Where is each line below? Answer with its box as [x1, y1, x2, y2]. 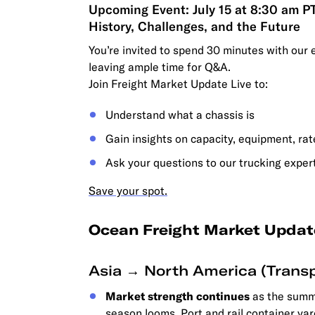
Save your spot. [89, 184, 167, 198]
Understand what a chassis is [105, 108, 255, 122]
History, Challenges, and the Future [89, 18, 300, 34]
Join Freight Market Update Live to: [89, 77, 268, 91]
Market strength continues [105, 289, 250, 303]
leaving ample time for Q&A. [89, 60, 231, 74]
